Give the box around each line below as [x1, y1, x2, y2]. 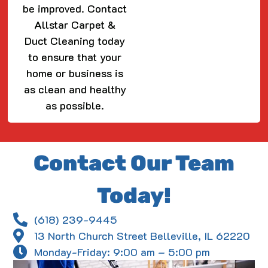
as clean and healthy [23, 82, 126, 97]
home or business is [26, 66, 124, 81]
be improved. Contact [23, 1, 127, 16]
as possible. [45, 98, 105, 113]
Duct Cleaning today [25, 33, 126, 48]
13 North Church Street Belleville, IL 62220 [34, 228, 251, 243]
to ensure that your [28, 50, 122, 65]
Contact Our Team [33, 150, 234, 176]
